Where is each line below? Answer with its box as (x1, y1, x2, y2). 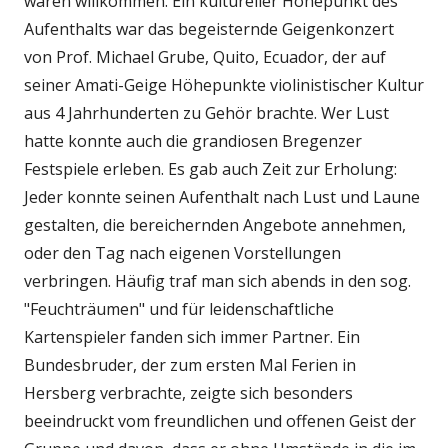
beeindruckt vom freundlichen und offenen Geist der (24, 410, 416, 433)
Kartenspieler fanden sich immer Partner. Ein (24, 326, 360, 349)
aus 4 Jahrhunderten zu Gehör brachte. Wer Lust (24, 102, 389, 125)
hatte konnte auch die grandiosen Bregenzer (24, 130, 362, 153)
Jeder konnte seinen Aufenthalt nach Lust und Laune (24, 186, 420, 209)
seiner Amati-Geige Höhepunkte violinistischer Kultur (24, 74, 424, 97)
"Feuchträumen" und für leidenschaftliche (24, 298, 334, 321)
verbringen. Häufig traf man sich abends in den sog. (24, 270, 411, 293)
